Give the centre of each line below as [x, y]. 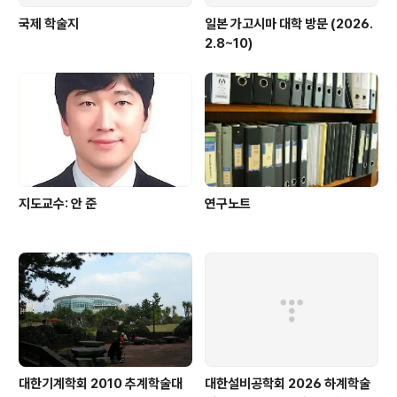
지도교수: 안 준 [58, 203]
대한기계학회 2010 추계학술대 [101, 384]
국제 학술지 [49, 23]
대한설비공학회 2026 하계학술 [288, 384]
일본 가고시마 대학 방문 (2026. [289, 23]
